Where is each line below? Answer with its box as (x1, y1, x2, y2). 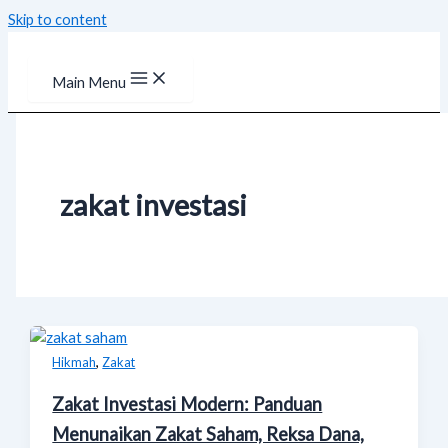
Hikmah (52, 354, 97, 371)
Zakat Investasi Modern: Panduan (52, 393, 323, 416)
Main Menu (52, 74, 126, 91)
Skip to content (8, 11, 107, 28)
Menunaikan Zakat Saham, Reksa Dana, (52, 423, 365, 446)
